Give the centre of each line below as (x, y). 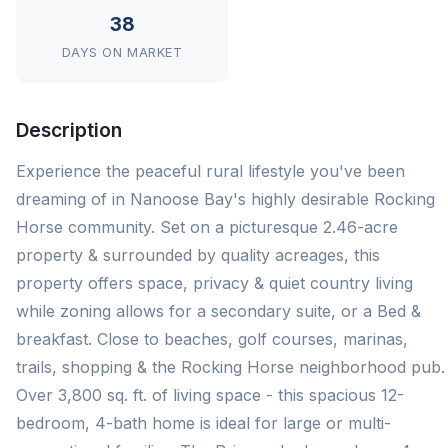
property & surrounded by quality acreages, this (198, 255)
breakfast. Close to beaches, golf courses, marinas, (212, 339)
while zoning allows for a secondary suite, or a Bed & (218, 311)
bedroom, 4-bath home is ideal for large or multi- (203, 423)
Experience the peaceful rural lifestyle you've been (210, 171)
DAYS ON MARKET (122, 52)
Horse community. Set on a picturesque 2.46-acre (207, 227)
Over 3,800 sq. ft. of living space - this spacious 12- (210, 395)
